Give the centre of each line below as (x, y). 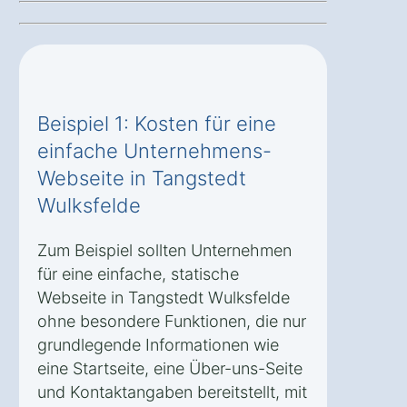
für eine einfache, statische (138, 273)
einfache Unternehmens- (154, 150)
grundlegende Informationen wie (158, 344)
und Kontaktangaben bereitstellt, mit (172, 392)
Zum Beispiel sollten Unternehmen (164, 250)
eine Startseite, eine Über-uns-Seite (170, 368)
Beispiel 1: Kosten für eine (157, 123)
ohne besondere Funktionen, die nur (172, 321)
